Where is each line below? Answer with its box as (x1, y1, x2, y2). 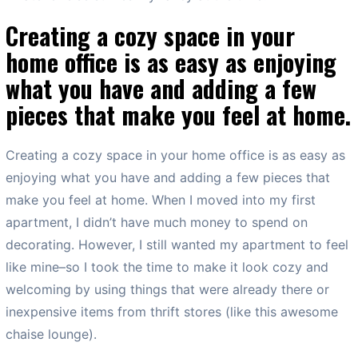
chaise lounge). (6, 325, 97, 342)
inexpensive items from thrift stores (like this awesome (6, 303, 338, 320)
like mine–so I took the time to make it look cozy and (6, 258, 328, 275)
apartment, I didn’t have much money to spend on (6, 213, 308, 230)
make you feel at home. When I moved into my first (6, 191, 316, 208)
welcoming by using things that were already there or (6, 280, 329, 297)
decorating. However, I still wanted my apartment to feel (6, 236, 348, 253)
